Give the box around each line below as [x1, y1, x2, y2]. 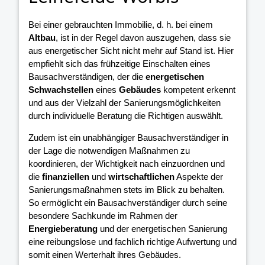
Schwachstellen [28, 85, 93, 95]
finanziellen [42, 172, 89, 182]
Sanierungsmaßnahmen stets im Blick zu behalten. [28, 185, 225, 195]
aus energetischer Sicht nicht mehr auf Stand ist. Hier [28, 46, 234, 56]
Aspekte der [174, 172, 223, 182]
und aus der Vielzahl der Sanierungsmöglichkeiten [28, 98, 221, 108]
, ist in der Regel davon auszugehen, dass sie [56, 33, 231, 43]
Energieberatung [28, 224, 98, 234]
